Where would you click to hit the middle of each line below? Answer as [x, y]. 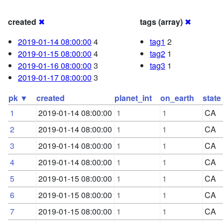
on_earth [177, 98]
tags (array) [161, 22]
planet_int [133, 98]
